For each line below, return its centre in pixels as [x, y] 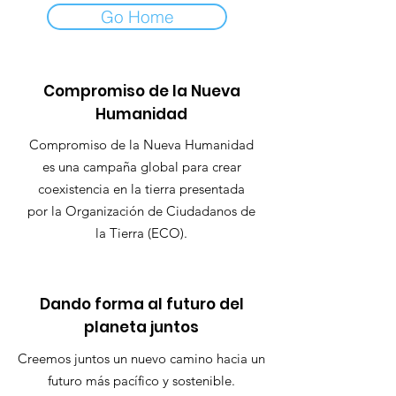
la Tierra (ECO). [141, 233]
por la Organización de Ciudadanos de [141, 211]
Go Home [137, 17]
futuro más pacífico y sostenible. [141, 381]
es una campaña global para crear [141, 167]
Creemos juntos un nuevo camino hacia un [141, 358]
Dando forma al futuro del [141, 304]
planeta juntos [141, 327]
